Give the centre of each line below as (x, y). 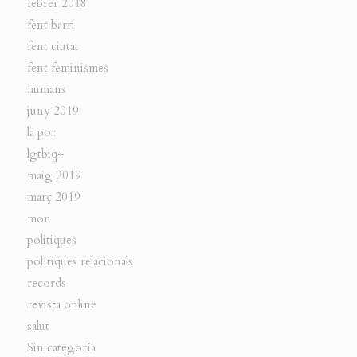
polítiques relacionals (80, 262)
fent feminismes (67, 68)
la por (41, 133)
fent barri (51, 25)
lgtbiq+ (45, 154)
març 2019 (53, 197)
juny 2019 (53, 111)
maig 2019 (54, 176)
